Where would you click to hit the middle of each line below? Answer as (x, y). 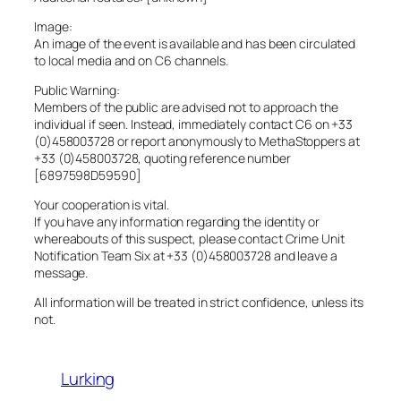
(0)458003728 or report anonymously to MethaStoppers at (197, 141)
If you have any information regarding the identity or (177, 222)
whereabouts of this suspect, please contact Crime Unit (189, 239)
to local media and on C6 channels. (131, 61)
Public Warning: (77, 90)
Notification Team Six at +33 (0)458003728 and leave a (186, 256)
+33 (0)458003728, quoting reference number (162, 158)
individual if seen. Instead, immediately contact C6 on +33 (194, 124)
